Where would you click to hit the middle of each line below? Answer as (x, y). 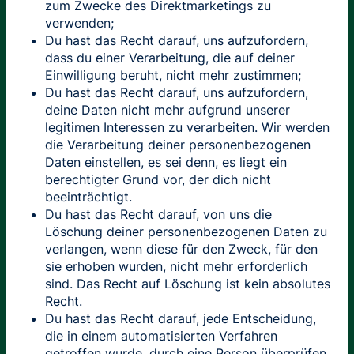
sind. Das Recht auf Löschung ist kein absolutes (187, 283)
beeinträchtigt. (88, 196)
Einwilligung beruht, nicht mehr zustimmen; (173, 75)
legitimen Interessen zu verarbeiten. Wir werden (187, 127)
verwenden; (79, 23)
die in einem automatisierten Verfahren (161, 335)
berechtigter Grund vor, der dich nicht (158, 179)
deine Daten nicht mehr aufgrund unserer (167, 109)
